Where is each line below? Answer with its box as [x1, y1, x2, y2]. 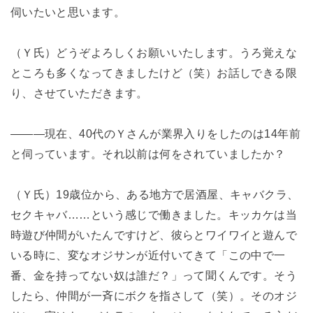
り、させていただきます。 [10, 86, 148, 99]
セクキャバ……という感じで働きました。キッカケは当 [10, 208, 298, 221]
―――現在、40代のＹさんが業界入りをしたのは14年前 [10, 126, 300, 140]
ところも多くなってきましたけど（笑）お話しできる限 [10, 66, 298, 79]
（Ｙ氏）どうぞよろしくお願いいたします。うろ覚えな [10, 45, 298, 59]
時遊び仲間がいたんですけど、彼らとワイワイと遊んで [10, 228, 298, 241]
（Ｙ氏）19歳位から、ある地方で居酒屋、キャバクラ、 [10, 187, 299, 201]
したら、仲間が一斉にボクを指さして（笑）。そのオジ [10, 289, 298, 302]
